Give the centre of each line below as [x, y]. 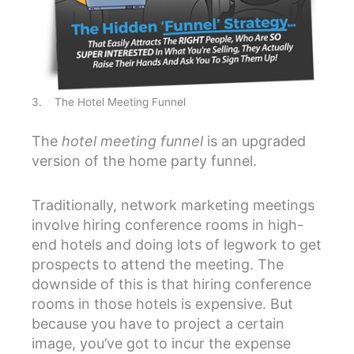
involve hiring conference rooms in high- [168, 225]
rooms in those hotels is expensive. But [162, 304]
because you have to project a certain [158, 324]
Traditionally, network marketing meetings [173, 205]
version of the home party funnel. [144, 160]
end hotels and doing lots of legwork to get [177, 245]
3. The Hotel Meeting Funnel [109, 102]
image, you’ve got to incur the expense [161, 344]
